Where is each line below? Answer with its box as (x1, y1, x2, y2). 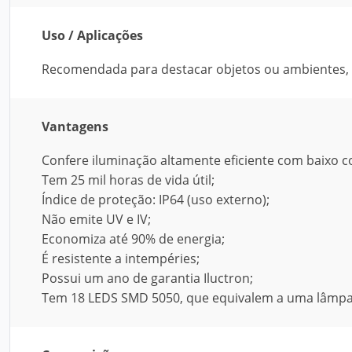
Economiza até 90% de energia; (42, 230, 225, 247)
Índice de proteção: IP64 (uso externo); (42, 191, 269, 208)
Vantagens (42, 118, 108, 135)
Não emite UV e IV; (42, 211, 151, 228)
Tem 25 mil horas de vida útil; (42, 171, 214, 189)
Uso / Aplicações (42, 27, 143, 44)
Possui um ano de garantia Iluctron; (42, 269, 253, 287)
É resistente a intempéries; (42, 250, 200, 267)
